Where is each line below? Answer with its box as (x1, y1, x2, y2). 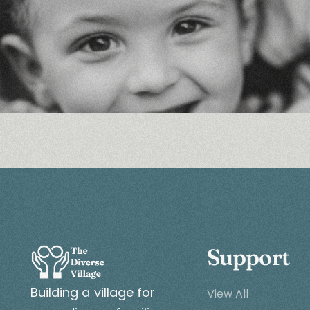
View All (206, 285, 248, 302)
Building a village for (30, 283, 156, 301)
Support (206, 243, 289, 271)
